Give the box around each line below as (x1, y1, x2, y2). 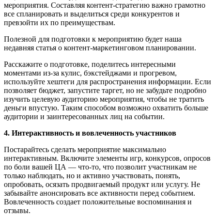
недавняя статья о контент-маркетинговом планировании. (4, 43, 196, 52)
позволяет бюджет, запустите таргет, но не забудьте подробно (4, 86, 206, 94)
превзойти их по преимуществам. (4, 18, 115, 27)
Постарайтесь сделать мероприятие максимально (4, 145, 166, 154)
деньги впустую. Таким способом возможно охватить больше (4, 103, 208, 112)
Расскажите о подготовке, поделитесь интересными (4, 60, 176, 68)
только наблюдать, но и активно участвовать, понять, (4, 171, 180, 180)
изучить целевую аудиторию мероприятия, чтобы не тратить (4, 94, 204, 103)
